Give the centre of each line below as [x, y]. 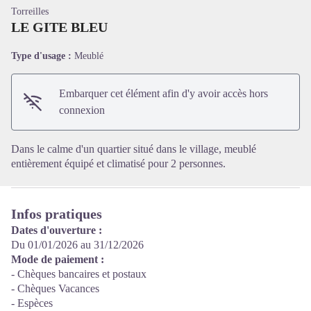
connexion [82, 110]
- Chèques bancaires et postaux [79, 274]
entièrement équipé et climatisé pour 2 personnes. [118, 163]
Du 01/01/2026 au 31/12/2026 [77, 245]
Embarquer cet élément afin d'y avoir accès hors [164, 93]
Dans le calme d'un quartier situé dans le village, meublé [134, 149]
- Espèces [32, 303]
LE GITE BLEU [59, 27]
